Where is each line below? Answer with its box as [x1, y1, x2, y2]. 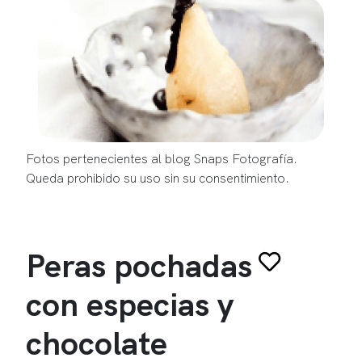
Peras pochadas [26, 244, 252, 285]
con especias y [26, 283, 234, 324]
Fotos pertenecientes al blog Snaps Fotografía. [26, 149, 297, 166]
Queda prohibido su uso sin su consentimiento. [26, 169, 289, 186]
